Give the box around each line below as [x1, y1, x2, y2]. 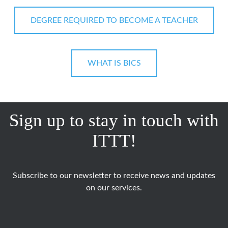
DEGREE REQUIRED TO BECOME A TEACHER [30, 16, 198, 25]
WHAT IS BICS [87, 59, 141, 68]
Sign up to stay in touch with [9, 110, 219, 131]
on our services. [86, 184, 142, 192]
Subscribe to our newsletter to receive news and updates [13, 172, 215, 180]
